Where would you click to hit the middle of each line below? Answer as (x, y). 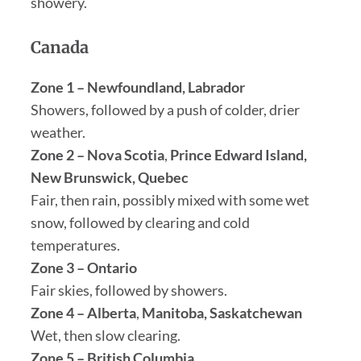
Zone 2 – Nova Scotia (97, 154)
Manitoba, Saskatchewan (220, 312)
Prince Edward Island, (237, 154)
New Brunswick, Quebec (109, 177)
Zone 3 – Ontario (83, 267)
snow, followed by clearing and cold (140, 222)
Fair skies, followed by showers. (129, 290)
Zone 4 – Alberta (83, 312)
